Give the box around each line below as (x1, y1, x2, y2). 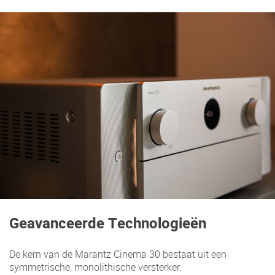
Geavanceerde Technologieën (9, 212, 206, 234)
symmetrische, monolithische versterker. (9, 260, 182, 274)
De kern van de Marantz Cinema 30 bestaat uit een (9, 247, 227, 261)
